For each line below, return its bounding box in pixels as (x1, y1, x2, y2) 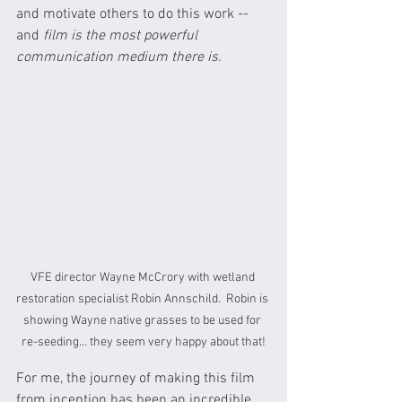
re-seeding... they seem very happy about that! (22, 334, 266, 350)
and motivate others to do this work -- (16, 4, 252, 23)
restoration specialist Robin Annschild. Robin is (16, 291, 271, 307)
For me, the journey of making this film (16, 369, 258, 388)
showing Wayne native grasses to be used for (23, 312, 264, 328)
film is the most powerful (43, 26, 201, 45)
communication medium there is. (16, 48, 222, 66)
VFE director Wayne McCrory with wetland (30, 269, 258, 285)
